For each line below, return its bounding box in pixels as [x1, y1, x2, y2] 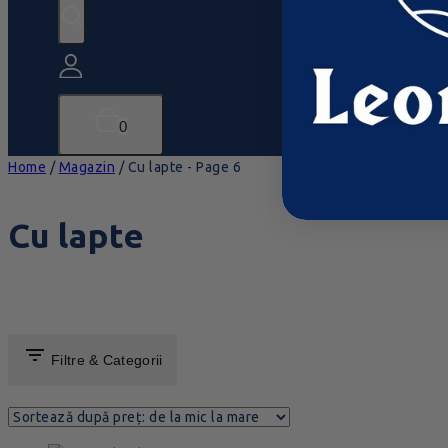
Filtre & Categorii [51, 352, 163, 369]
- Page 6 [183, 159, 241, 176]
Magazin [58, 159, 115, 176]
